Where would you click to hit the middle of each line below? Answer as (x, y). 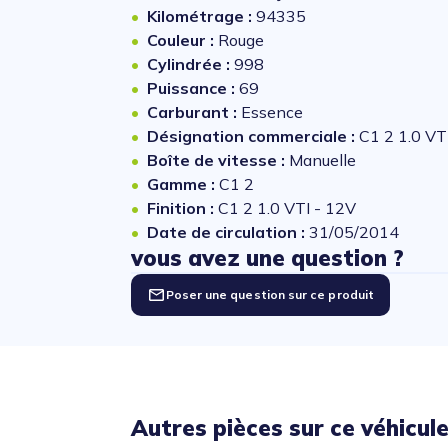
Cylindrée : (190, 64)
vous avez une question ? (267, 258)
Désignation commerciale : (252, 136)
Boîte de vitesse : (217, 160)
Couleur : (182, 40)
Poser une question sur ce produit (269, 294)
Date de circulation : (227, 232)
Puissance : (192, 88)
